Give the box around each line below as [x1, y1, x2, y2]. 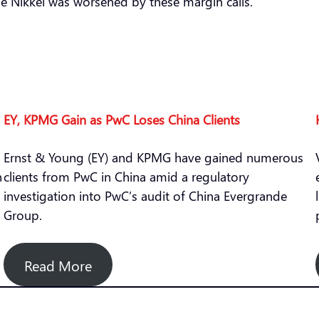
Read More [24, 254, 93, 275]
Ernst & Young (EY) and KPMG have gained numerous [4, 148, 304, 166]
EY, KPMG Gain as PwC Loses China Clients [4, 110, 241, 128]
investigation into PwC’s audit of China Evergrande [4, 187, 288, 204]
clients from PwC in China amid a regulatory [4, 167, 250, 185]
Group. [4, 206, 46, 224]
